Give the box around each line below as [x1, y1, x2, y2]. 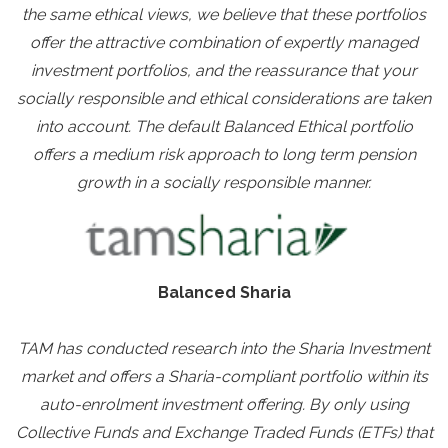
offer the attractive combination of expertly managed [30, 33, 418, 52]
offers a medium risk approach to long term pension [32, 145, 416, 164]
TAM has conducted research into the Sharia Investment [18, 339, 430, 358]
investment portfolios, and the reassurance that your [31, 61, 417, 80]
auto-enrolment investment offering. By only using [39, 395, 409, 414]
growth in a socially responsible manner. [77, 173, 371, 192]
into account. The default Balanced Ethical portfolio [35, 117, 413, 136]
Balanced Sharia [157, 283, 291, 302]
